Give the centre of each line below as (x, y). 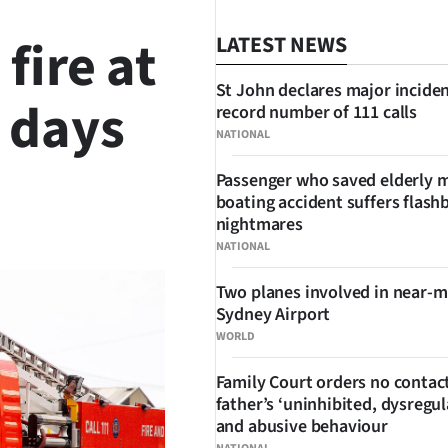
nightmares (259, 224)
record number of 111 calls (316, 112)
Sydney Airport (273, 314)
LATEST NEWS (281, 45)
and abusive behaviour (301, 426)
